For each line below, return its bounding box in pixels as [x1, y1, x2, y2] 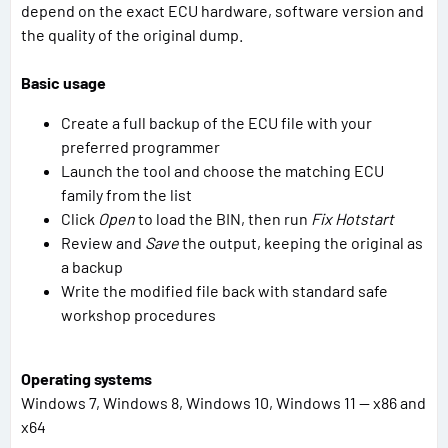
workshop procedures [61, 305, 216, 325]
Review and [61, 233, 145, 253]
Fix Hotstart [311, 209, 394, 229]
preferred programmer [61, 137, 220, 157]
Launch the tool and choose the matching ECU [61, 161, 384, 181]
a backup [61, 257, 123, 277]
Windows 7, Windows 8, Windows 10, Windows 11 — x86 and [21, 393, 426, 413]
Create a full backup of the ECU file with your [61, 113, 372, 133]
